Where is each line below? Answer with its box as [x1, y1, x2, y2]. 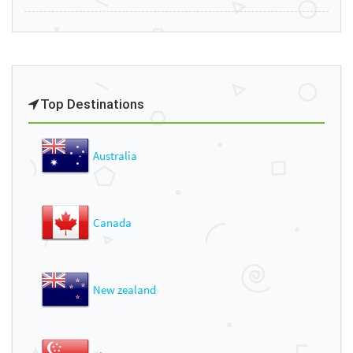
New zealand [93, 281, 156, 297]
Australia [93, 147, 137, 163]
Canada [93, 214, 132, 230]
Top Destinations [40, 95, 144, 112]
